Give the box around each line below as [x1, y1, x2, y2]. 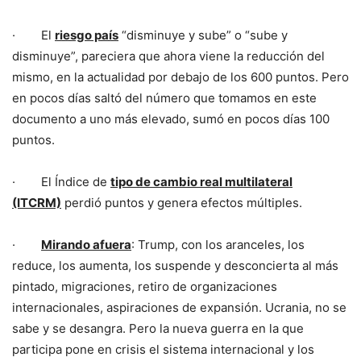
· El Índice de [12, 174, 110, 190]
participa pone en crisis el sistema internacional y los [12, 342, 314, 358]
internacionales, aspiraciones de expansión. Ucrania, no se [12, 300, 346, 316]
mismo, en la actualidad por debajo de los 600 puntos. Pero [12, 69, 349, 85]
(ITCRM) [12, 195, 61, 211]
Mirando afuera [41, 237, 131, 253]
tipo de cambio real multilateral [110, 174, 293, 190]
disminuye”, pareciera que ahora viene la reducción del [12, 48, 325, 64]
